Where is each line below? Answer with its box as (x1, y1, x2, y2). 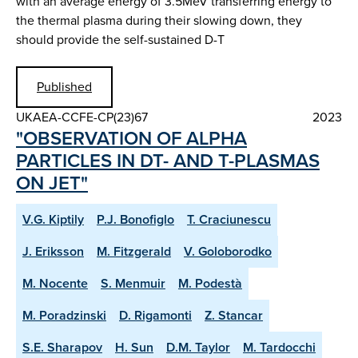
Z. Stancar (205, 306, 263, 325)
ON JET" (16, 169, 88, 198)
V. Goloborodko (184, 242, 272, 261)
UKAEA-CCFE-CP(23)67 (16, 108, 148, 127)
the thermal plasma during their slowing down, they (16, 10, 302, 30)
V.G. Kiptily (22, 210, 84, 229)
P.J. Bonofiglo (97, 210, 174, 229)
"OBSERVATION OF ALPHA (16, 124, 247, 153)
